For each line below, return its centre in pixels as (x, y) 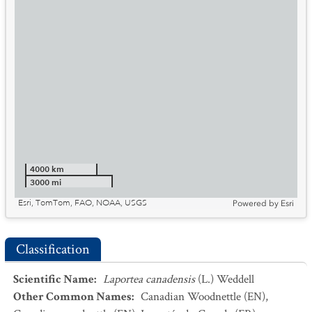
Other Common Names (72, 297)
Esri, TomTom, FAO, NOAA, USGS (83, 203)
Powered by (256, 203)
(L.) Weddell (226, 279)
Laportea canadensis (149, 279)
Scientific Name (54, 279)
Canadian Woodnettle (191, 297)
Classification (53, 249)
